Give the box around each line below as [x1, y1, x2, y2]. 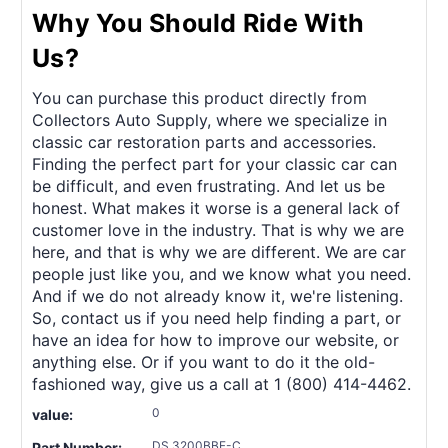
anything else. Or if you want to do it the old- [32, 351, 375, 372]
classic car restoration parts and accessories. [32, 131, 376, 152]
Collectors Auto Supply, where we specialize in [32, 109, 387, 130]
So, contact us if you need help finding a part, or [32, 307, 401, 328]
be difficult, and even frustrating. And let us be [32, 175, 385, 196]
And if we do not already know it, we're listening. [32, 285, 403, 306]
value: [32, 405, 73, 423]
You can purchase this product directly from [32, 87, 367, 108]
